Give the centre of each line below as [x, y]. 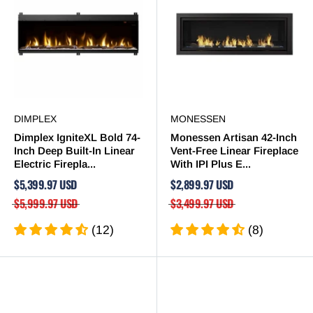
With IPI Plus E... [211, 164]
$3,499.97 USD [202, 204]
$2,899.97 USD [202, 185]
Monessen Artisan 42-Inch [234, 138]
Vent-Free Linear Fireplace [234, 151]
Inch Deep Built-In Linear [74, 151]
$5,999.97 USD [46, 204]
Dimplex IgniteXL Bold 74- [77, 138]
